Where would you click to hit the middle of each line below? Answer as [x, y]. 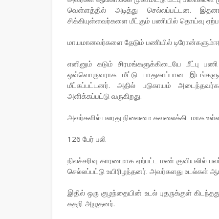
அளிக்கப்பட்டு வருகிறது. [105, 96]
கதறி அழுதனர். [91, 203]
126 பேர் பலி [87, 139]
